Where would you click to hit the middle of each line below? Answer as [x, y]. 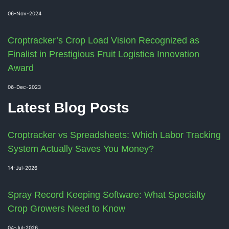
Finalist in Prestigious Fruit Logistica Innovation [104, 54]
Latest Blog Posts [68, 108]
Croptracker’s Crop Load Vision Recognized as [104, 41]
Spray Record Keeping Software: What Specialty [107, 195]
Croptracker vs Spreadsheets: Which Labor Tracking [114, 135]
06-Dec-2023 [24, 87]
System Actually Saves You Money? [81, 149]
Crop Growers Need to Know [66, 209]
